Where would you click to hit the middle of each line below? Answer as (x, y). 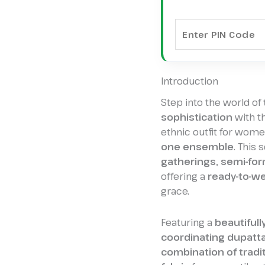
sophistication (197, 117)
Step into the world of (212, 102)
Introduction (190, 81)
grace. (175, 191)
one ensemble (197, 146)
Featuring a (188, 222)
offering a (184, 176)
